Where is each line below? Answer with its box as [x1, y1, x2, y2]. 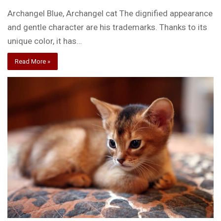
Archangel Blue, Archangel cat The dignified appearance [7, 8, 213, 19]
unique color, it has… [7, 36, 82, 46]
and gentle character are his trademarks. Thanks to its [7, 22, 208, 33]
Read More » [15, 58, 51, 66]
